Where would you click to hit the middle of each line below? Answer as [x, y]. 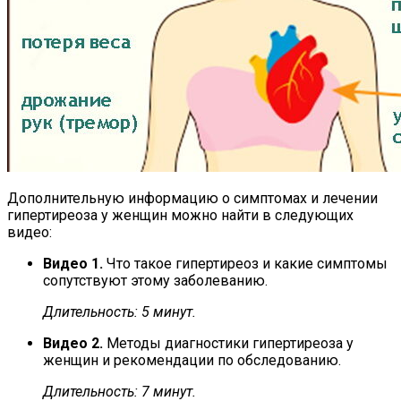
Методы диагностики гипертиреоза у [230, 343]
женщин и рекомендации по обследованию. [192, 360]
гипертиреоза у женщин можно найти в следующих [180, 215]
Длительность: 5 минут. [119, 311]
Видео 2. [75, 343]
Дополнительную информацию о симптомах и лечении [192, 198]
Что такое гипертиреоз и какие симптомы [247, 263]
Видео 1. [75, 263]
